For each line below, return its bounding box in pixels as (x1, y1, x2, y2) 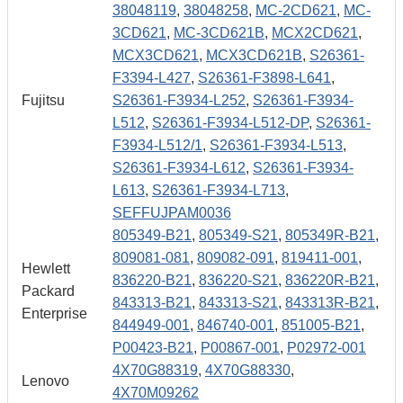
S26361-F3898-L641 (198, 70, 331, 85)
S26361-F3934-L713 (152, 183, 285, 198)
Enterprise (22, 306, 87, 321)
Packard (22, 283, 75, 299)
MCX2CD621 (272, 25, 358, 40)
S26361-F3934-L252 (112, 93, 246, 108)
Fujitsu (22, 93, 65, 108)
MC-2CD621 (255, 3, 336, 18)
